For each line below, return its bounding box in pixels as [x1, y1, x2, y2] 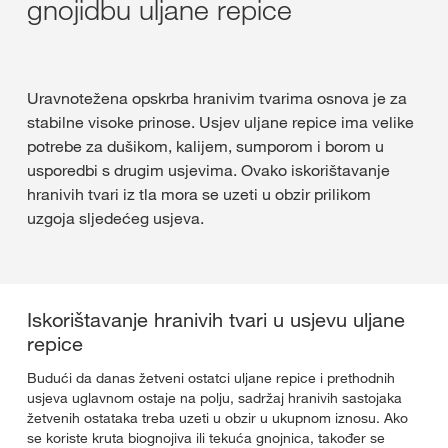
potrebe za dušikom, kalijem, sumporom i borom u [27, 136, 384, 156]
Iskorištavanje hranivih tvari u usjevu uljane [27, 308, 405, 332]
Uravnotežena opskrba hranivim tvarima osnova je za [27, 88, 407, 108]
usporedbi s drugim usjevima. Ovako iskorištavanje [27, 160, 390, 180]
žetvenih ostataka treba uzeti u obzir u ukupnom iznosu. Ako [27, 409, 408, 427]
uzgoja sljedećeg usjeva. [27, 208, 204, 228]
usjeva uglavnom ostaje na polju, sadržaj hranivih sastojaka [27, 389, 402, 407]
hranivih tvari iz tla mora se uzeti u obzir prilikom [27, 184, 371, 204]
